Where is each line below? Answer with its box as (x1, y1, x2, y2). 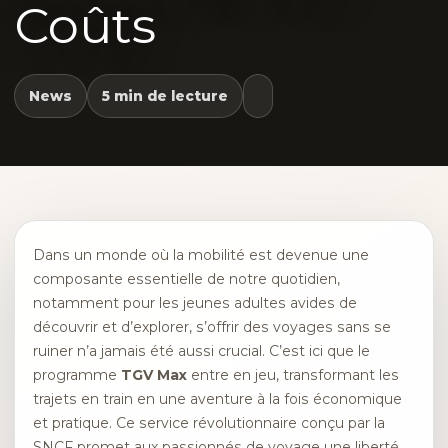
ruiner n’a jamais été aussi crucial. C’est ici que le (33, 342, 370, 360)
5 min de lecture (102, 88, 228, 104)
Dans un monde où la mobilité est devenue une (33, 246, 369, 264)
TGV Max (121, 366, 187, 384)
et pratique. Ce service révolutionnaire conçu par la (33, 414, 385, 432)
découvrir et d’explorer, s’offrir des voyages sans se (33, 318, 391, 336)
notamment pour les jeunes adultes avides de (33, 294, 357, 312)
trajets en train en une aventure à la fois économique (33, 390, 402, 408)
